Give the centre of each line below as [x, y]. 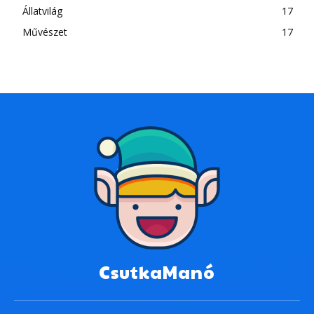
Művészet [45, 32]
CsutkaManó [157, 272]
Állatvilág [42, 11]
